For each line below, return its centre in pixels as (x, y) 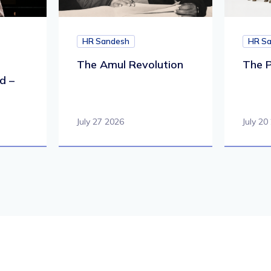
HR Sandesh (106, 41)
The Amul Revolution (130, 65)
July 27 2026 (101, 122)
